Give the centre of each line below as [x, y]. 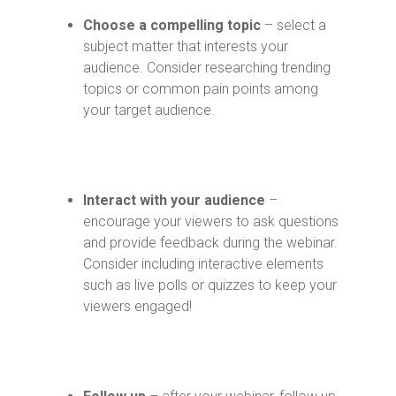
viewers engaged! [137, 306]
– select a [293, 25]
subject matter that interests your [186, 46]
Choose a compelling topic [172, 25]
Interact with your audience [176, 200]
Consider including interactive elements [203, 264]
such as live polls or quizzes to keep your [210, 285]
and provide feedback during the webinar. [210, 243]
